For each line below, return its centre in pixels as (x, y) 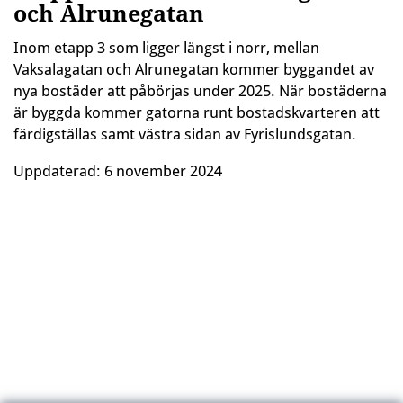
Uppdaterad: (59, 171)
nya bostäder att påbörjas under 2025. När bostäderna (200, 91)
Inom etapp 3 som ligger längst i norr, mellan (166, 48)
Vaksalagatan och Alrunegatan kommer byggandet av (194, 70)
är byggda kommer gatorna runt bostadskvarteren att (197, 113)
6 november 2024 (163, 171)
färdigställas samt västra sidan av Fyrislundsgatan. (185, 134)
